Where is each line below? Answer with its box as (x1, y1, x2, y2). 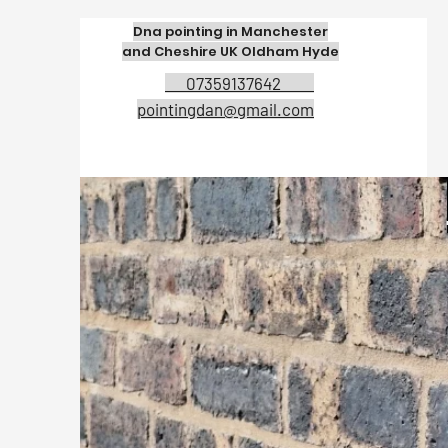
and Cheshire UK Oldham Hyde (121, 42, 339, 61)
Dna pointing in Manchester (132, 22, 328, 41)
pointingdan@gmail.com (137, 99, 314, 119)
